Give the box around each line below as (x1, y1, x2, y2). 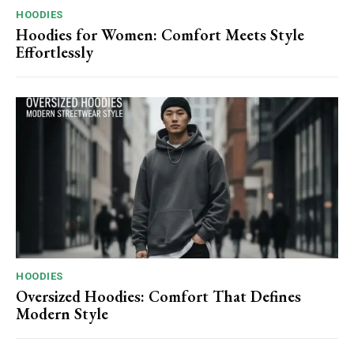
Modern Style (16, 303, 108, 324)
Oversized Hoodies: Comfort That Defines (16, 286, 301, 307)
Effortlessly (16, 42, 93, 62)
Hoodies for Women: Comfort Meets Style (16, 24, 304, 45)
